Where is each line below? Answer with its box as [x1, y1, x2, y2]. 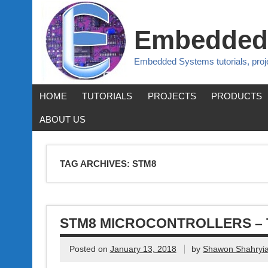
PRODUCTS [211, 91, 262, 102]
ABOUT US [39, 114, 86, 125]
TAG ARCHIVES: [60, 159, 133, 169]
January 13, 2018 [109, 245, 176, 254]
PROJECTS [147, 91, 196, 102]
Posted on [69, 245, 110, 254]
